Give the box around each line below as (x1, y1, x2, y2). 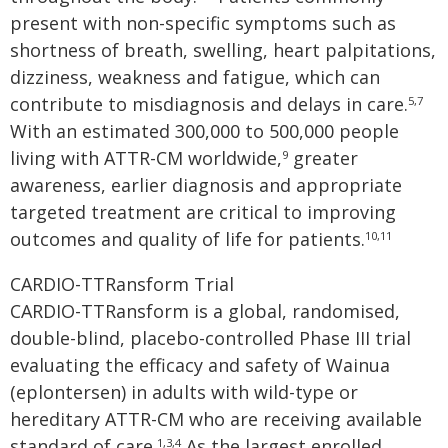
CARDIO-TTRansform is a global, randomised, (10, 299, 400, 323)
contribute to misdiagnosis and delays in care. (10, 92, 408, 116)
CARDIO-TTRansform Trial (10, 272, 234, 296)
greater (288, 146, 358, 170)
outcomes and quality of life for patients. (10, 227, 365, 251)
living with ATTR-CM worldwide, (10, 146, 282, 170)
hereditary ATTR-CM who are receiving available (10, 407, 422, 431)
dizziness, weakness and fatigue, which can (10, 65, 380, 89)
